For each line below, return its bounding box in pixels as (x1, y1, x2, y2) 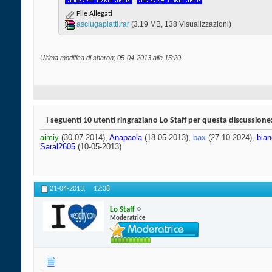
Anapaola (109, 133, 142, 143)
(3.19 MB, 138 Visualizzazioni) (131, 20, 231, 29)
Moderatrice (110, 214, 146, 222)
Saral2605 (40, 142, 75, 152)
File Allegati (75, 10, 112, 18)
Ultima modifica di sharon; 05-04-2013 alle (40, 54, 165, 62)
